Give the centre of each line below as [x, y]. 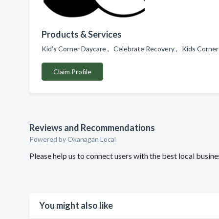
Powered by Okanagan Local [73, 139]
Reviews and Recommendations [92, 128]
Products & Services [82, 34]
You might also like [76, 205]
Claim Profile [72, 72]
